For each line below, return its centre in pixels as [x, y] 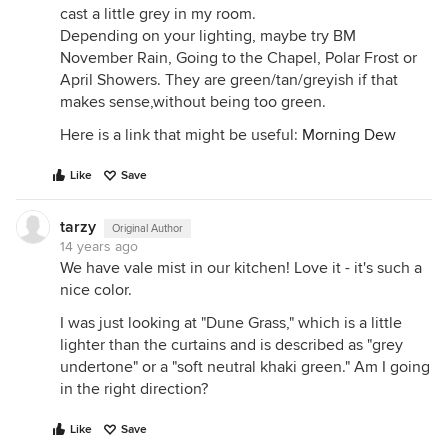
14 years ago [99, 247]
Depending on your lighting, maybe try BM [208, 36]
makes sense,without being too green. [193, 102]
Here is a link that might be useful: [181, 135]
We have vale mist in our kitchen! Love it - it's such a [241, 268]
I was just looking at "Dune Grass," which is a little [231, 323]
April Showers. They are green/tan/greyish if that [229, 80]
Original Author [147, 229]
